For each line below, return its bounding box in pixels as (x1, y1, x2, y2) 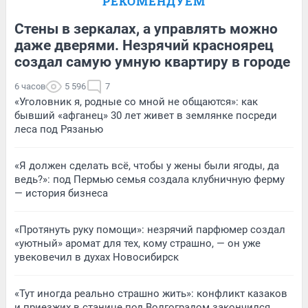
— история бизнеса (14, 186, 108, 199)
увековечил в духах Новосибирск (14, 250, 179, 263)
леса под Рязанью (14, 122, 103, 135)
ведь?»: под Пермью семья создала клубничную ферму (14, 173, 285, 186)
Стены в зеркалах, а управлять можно (14, 20, 278, 37)
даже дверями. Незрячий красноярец (14, 36, 274, 54)
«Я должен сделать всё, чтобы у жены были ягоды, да (14, 159, 279, 172)
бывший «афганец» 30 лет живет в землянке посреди (14, 109, 277, 122)
